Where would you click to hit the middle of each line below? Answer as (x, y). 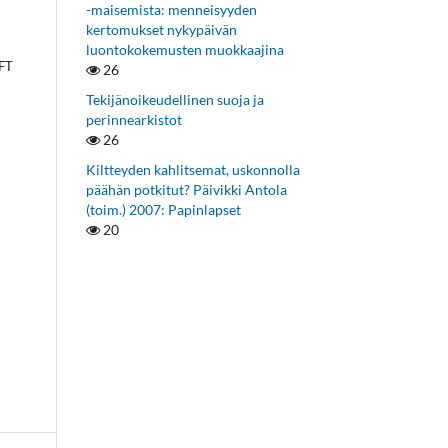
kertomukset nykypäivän (161, 29)
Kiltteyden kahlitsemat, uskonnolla (193, 169)
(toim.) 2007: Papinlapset (163, 209)
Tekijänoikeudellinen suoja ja (175, 99)
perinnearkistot (134, 119)
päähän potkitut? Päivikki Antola (186, 189)
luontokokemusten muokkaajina (185, 49)
